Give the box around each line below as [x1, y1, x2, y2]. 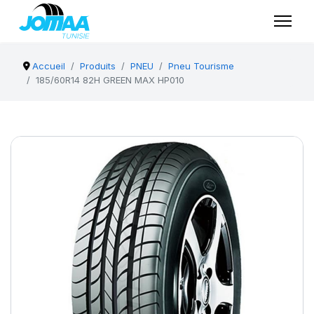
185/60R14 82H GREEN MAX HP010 [36, 74, 184, 86]
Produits [80, 60, 116, 71]
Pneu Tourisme [168, 60, 235, 71]
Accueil [32, 60, 66, 71]
